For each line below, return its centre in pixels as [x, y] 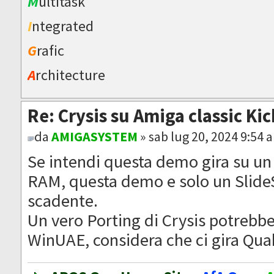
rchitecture [71, 75]
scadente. [63, 201]
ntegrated [63, 26]
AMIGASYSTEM [95, 137]
